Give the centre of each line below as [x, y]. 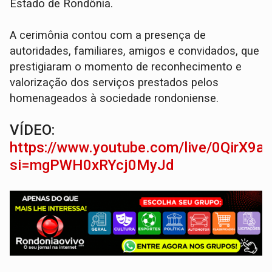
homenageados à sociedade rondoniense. [114, 99]
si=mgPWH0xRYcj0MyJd [92, 165]
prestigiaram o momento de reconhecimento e [126, 67]
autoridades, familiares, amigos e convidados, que [135, 51]
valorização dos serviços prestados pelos [114, 83]
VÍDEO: [32, 130]
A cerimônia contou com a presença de [108, 36]
